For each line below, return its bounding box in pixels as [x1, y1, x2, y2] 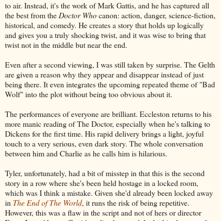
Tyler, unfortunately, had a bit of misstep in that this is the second [5, 167, 205, 178]
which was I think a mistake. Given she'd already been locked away [5, 187, 213, 198]
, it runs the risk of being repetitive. [82, 197, 189, 208]
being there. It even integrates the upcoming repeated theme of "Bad [5, 78, 215, 89]
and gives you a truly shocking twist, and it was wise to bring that [5, 29, 206, 40]
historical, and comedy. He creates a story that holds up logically [5, 19, 204, 30]
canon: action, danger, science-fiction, [97, 9, 216, 20]
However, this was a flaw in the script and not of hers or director [5, 207, 201, 218]
